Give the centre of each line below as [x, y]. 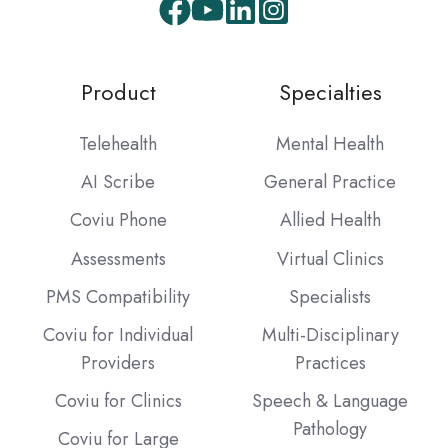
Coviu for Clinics [118, 400]
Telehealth [118, 144]
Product [118, 93]
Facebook [212, 23]
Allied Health [330, 220]
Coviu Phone [118, 220]
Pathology [330, 428]
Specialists [330, 296]
